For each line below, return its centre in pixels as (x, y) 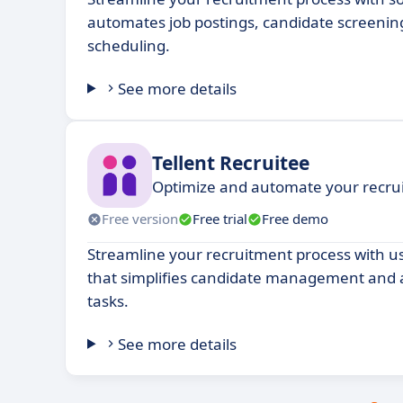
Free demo (295, 219)
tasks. (108, 300)
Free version (140, 219)
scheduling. (129, 45)
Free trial (220, 219)
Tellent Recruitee (231, 163)
